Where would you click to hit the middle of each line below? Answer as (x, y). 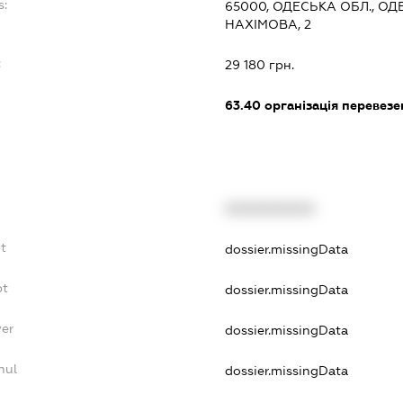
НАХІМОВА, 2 (268, 24)
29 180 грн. (259, 64)
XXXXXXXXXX (269, 209)
